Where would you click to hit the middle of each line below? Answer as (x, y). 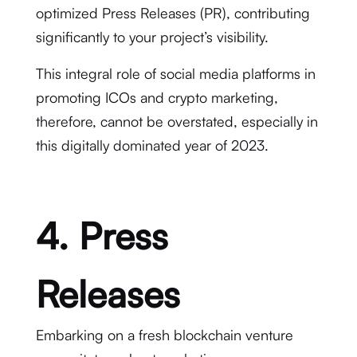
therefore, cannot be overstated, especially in (177, 121)
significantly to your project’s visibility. (152, 37)
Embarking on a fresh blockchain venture (164, 335)
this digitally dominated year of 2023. (152, 145)
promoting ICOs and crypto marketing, (157, 97)
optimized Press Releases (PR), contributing (173, 13)
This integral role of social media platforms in (175, 73)
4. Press (102, 235)
